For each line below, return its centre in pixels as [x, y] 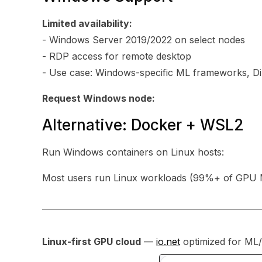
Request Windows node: [99, 98]
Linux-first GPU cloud [92, 242]
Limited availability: [87, 23]
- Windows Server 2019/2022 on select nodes [144, 40]
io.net [168, 242]
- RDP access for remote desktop [117, 56]
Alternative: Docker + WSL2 [143, 125]
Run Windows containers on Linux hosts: [133, 152]
